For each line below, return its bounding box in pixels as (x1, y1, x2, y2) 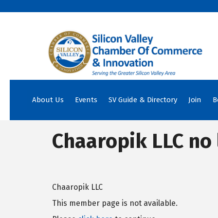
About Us (32, 95, 64, 104)
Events (74, 95, 97, 104)
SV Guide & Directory (108, 95, 177, 104)
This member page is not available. (52, 198, 178, 208)
